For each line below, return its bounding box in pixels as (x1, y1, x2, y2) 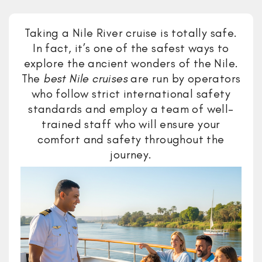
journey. (110, 147, 152, 161)
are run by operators (127, 71, 241, 85)
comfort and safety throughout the (37, 132, 225, 146)
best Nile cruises (43, 71, 127, 85)
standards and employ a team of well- (28, 102, 234, 116)
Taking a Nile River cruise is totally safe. (25, 26, 237, 40)
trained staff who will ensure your (42, 117, 220, 131)
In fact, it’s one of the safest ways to (33, 41, 229, 55)
